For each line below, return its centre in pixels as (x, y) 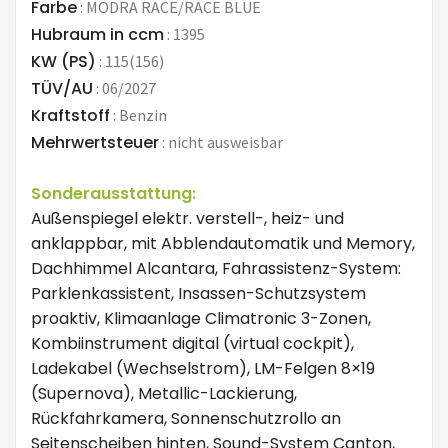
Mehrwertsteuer (95, 142)
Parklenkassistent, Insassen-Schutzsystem (198, 293)
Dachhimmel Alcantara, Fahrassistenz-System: (216, 268)
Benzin (141, 114)
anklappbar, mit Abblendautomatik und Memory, (223, 243)
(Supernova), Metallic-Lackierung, (164, 393)
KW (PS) (63, 61)
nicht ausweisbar (224, 141)
